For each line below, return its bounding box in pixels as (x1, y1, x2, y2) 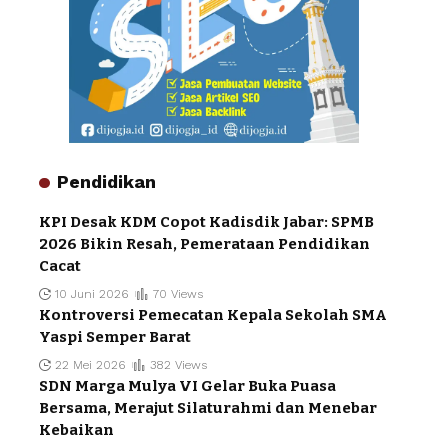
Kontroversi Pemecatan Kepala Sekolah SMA (39, 306, 387, 325)
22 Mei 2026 (55, 358, 126, 373)
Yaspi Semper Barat (39, 328, 191, 347)
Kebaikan (39, 421, 114, 440)
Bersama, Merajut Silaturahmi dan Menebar (39, 399, 377, 418)
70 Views (152, 287, 203, 302)
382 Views (149, 358, 207, 373)
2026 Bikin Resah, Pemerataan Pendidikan (39, 235, 370, 254)
